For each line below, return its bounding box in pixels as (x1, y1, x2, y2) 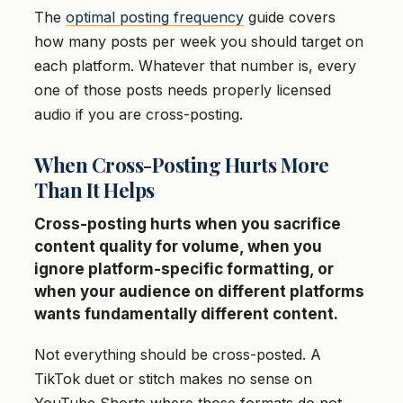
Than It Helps (34, 176, 155, 204)
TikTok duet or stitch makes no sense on (34, 370, 312, 389)
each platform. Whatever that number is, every (34, 57, 356, 76)
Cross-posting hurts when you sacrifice (34, 215, 341, 234)
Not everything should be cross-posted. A (34, 345, 321, 364)
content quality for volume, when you (34, 237, 322, 256)
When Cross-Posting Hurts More (34, 151, 329, 179)
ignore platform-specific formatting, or (34, 260, 334, 279)
